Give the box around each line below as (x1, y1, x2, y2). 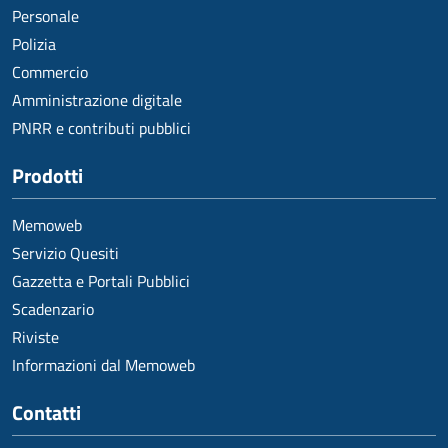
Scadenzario (12, 297, 94, 321)
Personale (12, 4, 79, 28)
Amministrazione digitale (12, 88, 182, 112)
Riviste (12, 325, 59, 349)
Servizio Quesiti (12, 241, 119, 265)
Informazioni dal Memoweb (12, 353, 195, 377)
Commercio (12, 60, 88, 84)
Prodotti (12, 160, 83, 191)
